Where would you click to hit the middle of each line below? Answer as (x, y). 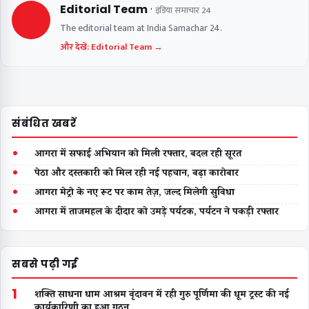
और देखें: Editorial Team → (111, 47)
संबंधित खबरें (44, 123)
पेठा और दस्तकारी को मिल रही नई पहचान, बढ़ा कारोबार (137, 171)
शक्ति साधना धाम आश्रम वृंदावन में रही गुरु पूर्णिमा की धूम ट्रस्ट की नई (162, 293)
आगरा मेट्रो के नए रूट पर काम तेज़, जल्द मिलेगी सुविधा (134, 191)
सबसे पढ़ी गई (45, 263)
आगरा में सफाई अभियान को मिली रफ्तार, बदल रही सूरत (138, 152)
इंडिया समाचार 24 (183, 10)
